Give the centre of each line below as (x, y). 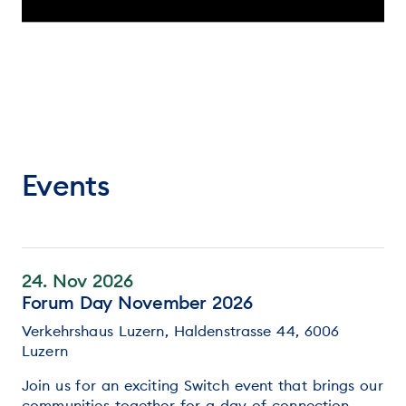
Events (66, 185)
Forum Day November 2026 (137, 302)
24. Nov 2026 (77, 280)
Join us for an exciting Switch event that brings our (203, 385)
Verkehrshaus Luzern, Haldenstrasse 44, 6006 (181, 330)
